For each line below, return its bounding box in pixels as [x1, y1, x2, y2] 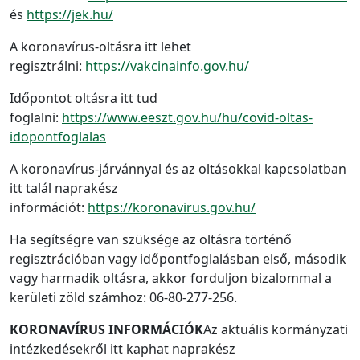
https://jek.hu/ [27, 6, 113, 23]
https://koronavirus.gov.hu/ [88, 198, 256, 216]
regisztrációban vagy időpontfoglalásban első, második [10, 250, 346, 268]
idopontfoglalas [10, 128, 106, 145]
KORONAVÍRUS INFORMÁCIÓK [10, 321, 203, 338]
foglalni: [10, 108, 62, 126]
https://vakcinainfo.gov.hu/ [85, 57, 249, 75]
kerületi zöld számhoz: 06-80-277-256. [10, 288, 237, 306]
